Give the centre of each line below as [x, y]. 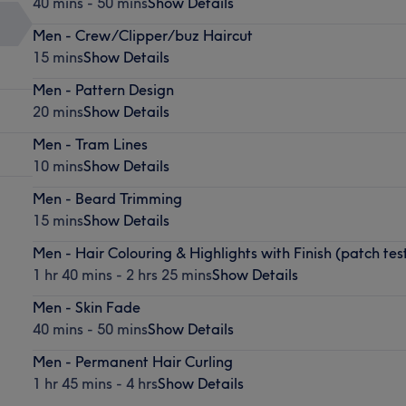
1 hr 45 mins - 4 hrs [95, 383]
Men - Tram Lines [90, 144]
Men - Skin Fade [86, 307]
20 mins [58, 111]
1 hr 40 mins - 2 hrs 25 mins [122, 274]
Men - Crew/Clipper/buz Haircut [142, 35]
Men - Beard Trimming [107, 198]
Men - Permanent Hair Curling [132, 361]
